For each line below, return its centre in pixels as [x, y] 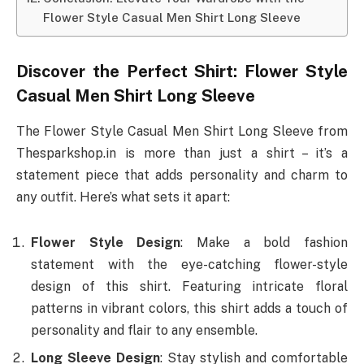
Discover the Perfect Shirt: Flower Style [182, 72]
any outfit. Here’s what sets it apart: [123, 197]
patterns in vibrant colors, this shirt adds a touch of [189, 309]
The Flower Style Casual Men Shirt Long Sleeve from [182, 132]
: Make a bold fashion [264, 243]
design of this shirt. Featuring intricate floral [189, 287]
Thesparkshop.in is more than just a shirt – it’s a [182, 154]
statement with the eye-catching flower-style [189, 265]
